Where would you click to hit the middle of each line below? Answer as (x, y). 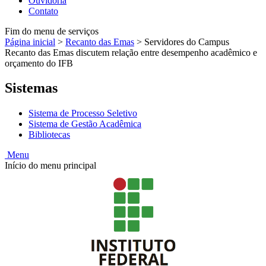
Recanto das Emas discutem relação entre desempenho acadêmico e (131, 52)
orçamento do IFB (39, 63)
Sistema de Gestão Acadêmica (85, 124)
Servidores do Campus (187, 42)
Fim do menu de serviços (52, 31)
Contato (43, 11)
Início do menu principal (50, 166)
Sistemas (31, 88)
